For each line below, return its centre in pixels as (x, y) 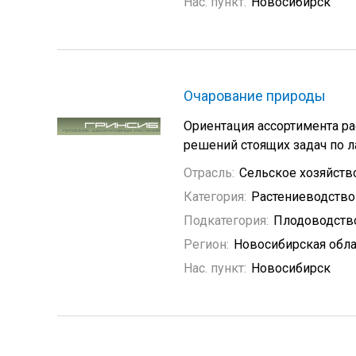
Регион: (206, 244)
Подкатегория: (226, 221)
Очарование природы (255, 96)
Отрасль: (209, 173)
